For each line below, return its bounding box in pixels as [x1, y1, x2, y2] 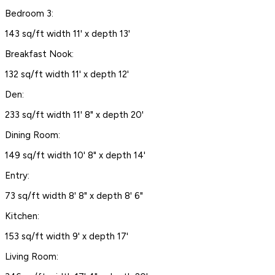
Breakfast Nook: [5, 48, 74, 60]
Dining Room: [5, 129, 60, 141]
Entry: [5, 169, 29, 181]
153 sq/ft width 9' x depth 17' [5, 230, 128, 242]
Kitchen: [5, 210, 39, 222]
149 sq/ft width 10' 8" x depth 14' [5, 149, 145, 161]
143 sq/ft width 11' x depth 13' [5, 28, 130, 39]
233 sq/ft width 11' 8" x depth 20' [5, 109, 144, 120]
